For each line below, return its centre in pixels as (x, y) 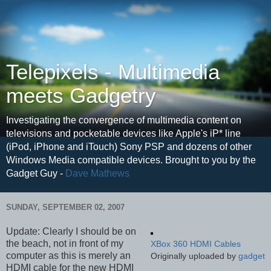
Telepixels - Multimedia (113, 72)
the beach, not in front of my (65, 244)
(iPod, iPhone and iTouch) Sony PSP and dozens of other (129, 147)
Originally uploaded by (194, 256)
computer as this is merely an (68, 256)
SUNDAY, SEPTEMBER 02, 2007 (65, 207)
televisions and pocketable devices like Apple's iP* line (123, 133)
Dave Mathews (97, 173)
